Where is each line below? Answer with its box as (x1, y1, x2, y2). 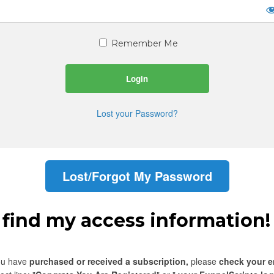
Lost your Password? (96, 107, 178, 120)
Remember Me (108, 38, 178, 49)
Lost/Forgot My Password (62, 166, 212, 185)
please (191, 255, 219, 268)
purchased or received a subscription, (29, 255, 191, 268)
